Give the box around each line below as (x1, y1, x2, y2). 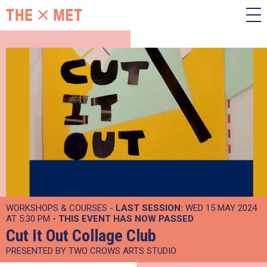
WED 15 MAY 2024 (183, 203, 257, 213)
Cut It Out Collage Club (6, 226, 156, 246)
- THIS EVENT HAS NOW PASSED (52, 213, 194, 224)
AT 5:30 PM (6, 213, 52, 224)
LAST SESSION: (116, 203, 183, 213)
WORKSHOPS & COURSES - (6, 203, 116, 213)
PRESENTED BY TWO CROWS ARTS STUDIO (6, 246, 176, 256)
